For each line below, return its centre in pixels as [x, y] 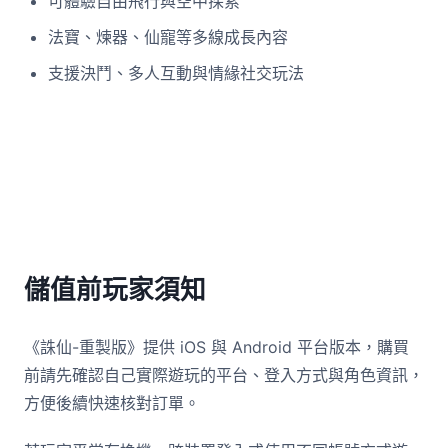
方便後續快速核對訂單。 [112, 403]
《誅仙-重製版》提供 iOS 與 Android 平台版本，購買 [216, 347]
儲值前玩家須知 [115, 289]
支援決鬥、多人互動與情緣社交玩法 [176, 73]
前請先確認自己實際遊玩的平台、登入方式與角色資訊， [224, 375]
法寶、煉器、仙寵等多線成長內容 [168, 37]
